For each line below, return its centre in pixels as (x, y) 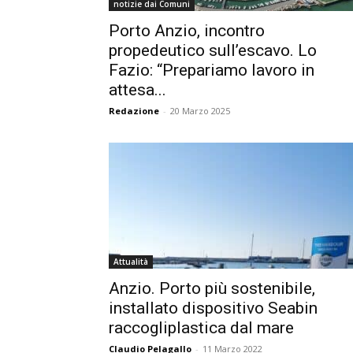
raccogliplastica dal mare (201, 328)
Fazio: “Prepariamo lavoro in (212, 70)
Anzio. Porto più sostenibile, (212, 288)
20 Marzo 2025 (200, 111)
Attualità (131, 262)
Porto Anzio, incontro (187, 31)
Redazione (134, 111)
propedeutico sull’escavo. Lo (213, 50)
